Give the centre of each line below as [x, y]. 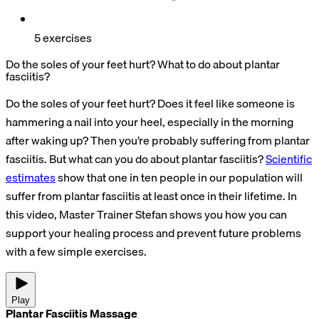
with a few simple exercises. [76, 251]
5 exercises [63, 37]
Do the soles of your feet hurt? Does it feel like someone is [150, 103]
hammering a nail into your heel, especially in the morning [150, 121]
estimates [31, 177]
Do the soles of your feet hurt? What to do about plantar [143, 64]
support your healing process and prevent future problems [153, 232]
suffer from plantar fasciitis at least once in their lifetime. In [151, 195]
